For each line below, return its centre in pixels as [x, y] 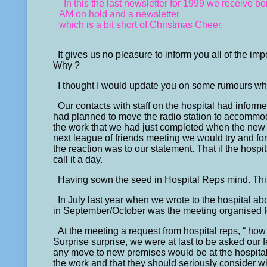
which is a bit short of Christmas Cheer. [141, 24]
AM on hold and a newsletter [119, 14]
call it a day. [78, 159]
